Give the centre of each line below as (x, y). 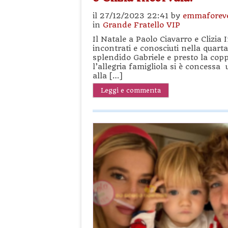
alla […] (108, 76)
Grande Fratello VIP (141, 25)
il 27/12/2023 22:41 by (138, 16)
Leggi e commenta (131, 90)
